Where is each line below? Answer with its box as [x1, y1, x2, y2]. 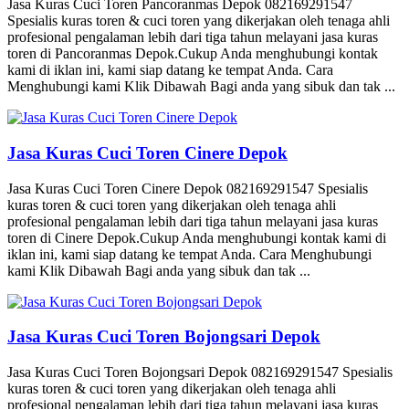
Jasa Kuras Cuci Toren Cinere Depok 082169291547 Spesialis [7, 180, 368, 196]
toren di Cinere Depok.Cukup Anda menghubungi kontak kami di [7, 229, 386, 246]
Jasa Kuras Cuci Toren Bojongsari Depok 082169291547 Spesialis [7, 363, 393, 380]
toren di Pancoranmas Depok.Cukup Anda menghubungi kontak [7, 46, 378, 62]
